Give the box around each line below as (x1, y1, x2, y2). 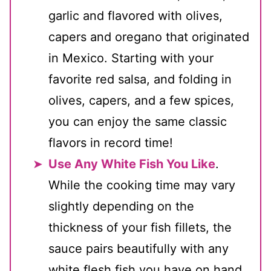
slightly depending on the (48, 199, 194, 214)
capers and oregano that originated (48, 30, 249, 44)
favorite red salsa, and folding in (48, 72, 232, 87)
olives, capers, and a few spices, (48, 93, 234, 108)
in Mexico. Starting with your (48, 51, 214, 65)
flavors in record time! (48, 135, 173, 150)
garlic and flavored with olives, (48, 8, 223, 23)
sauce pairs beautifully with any (48, 241, 229, 256)
